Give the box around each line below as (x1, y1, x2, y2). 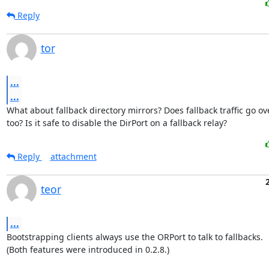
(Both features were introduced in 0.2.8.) (6, 244, 169, 255)
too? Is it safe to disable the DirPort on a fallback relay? (6, 117, 227, 128)
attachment (50, 151, 97, 162)
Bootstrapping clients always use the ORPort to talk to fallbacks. (6, 231, 263, 243)
